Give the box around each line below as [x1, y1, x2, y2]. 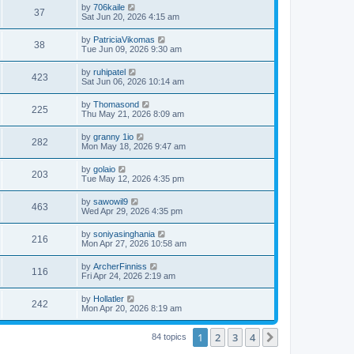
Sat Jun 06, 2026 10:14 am [81, 77, 184, 87]
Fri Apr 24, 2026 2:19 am [81, 271, 175, 281]
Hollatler [93, 294, 124, 304]
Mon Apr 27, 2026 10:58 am [81, 239, 186, 249]
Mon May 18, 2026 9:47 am [81, 141, 186, 152]
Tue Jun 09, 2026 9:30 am [81, 44, 182, 55]
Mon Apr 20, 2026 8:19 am [81, 303, 182, 314]
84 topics [152, 332, 189, 342]
